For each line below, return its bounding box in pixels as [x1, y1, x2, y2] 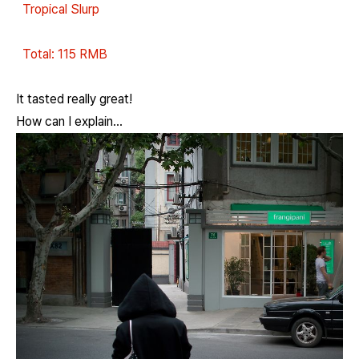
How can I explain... [16, 113, 123, 129]
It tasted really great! [16, 91, 132, 107]
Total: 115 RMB [16, 46, 107, 62]
